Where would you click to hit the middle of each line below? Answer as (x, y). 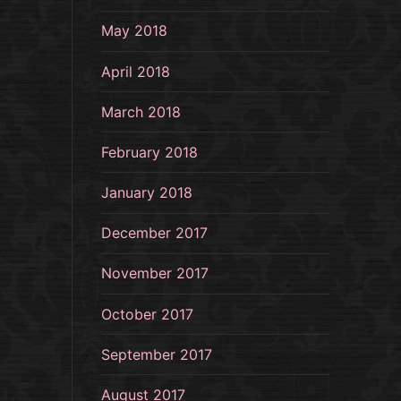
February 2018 (149, 152)
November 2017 (155, 273)
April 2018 (136, 71)
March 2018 (141, 111)
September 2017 (157, 354)
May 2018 (134, 31)
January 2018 (147, 193)
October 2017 (147, 314)
